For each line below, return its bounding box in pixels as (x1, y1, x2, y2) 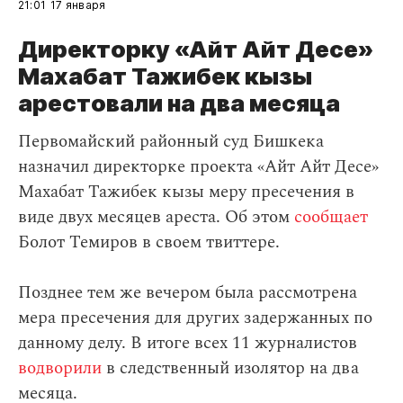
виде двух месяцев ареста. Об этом (18, 204, 294, 231)
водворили (18, 355, 102, 382)
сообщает (294, 204, 368, 231)
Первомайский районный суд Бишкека (18, 129, 324, 156)
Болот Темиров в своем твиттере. (18, 229, 280, 256)
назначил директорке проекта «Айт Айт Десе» (18, 154, 379, 181)
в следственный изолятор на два (102, 355, 359, 382)
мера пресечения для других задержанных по (18, 305, 372, 332)
